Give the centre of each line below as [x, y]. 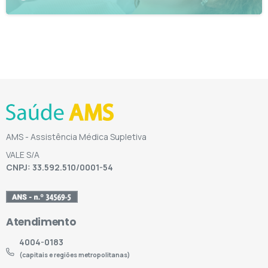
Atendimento [41, 222]
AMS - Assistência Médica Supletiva [76, 136]
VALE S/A [23, 154]
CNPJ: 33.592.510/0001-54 [60, 167]
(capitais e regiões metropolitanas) [75, 255]
